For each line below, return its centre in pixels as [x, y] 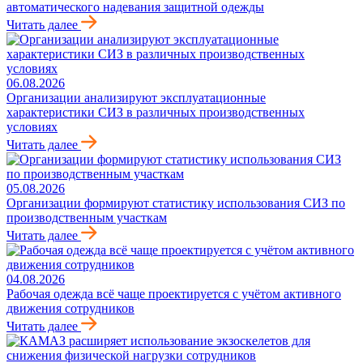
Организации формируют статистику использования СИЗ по [176, 203]
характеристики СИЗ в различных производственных [156, 113]
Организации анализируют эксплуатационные [136, 98]
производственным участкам [87, 218]
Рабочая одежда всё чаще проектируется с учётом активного [174, 294]
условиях [32, 127]
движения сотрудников [70, 309]
